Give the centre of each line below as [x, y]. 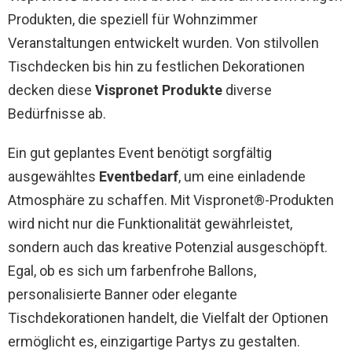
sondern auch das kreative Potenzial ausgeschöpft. [168, 247]
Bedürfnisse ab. [57, 114]
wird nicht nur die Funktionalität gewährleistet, [150, 224]
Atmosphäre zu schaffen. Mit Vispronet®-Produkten [171, 200]
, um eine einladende [242, 176]
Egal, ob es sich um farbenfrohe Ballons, [132, 271]
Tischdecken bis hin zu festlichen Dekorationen [156, 66]
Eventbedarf [139, 176]
